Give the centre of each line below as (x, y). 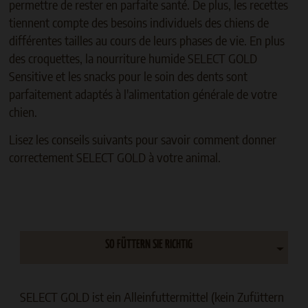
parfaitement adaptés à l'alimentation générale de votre (143, 93)
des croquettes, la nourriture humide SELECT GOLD (133, 58)
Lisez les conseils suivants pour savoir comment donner (142, 139)
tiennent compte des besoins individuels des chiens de (139, 22)
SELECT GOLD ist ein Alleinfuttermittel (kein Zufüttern (152, 296)
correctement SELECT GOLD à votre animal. (114, 157)
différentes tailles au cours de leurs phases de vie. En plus (146, 40)
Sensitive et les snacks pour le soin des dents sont (128, 76)
